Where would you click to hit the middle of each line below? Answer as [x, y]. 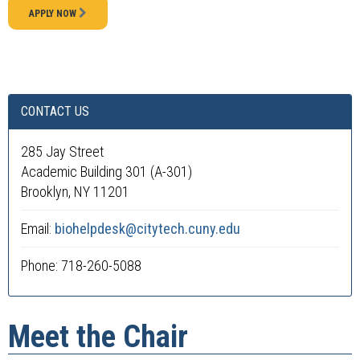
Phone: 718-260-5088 [81, 266]
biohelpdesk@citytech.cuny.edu [147, 229]
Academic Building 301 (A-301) [106, 172]
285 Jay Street [62, 151]
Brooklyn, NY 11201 [75, 192]
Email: [38, 229]
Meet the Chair [98, 337]
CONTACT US [55, 111]
